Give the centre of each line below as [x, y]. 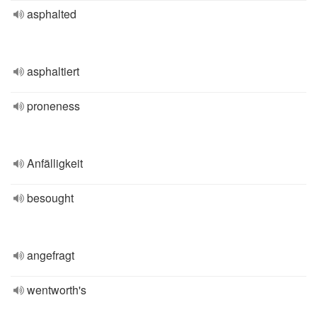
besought [50, 198]
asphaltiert [53, 71]
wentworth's [57, 290]
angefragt [51, 255]
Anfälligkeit [55, 163]
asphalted [52, 14]
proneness [53, 106]
